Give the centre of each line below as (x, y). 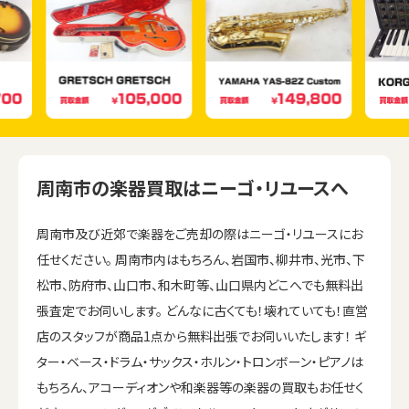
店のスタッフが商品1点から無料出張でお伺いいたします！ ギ (201, 336)
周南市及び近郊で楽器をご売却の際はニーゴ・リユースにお (199, 233)
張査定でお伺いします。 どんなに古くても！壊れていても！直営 (202, 310)
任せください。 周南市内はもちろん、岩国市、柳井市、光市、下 (201, 259)
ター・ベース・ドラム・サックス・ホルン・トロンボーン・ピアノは (200, 361)
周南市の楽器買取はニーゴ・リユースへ (192, 187)
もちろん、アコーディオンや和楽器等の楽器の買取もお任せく (200, 387)
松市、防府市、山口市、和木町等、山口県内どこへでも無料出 (200, 284)
